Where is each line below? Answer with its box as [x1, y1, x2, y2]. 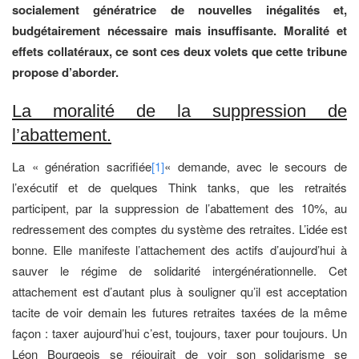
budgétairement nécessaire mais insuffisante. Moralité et [12, 21, 347, 39]
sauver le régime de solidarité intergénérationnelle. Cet [12, 262, 347, 280]
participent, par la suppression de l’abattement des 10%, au [12, 200, 347, 217]
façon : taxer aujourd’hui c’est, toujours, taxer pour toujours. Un [12, 325, 347, 342]
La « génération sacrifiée [12, 158, 151, 175]
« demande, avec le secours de [163, 158, 347, 175]
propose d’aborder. [12, 63, 119, 81]
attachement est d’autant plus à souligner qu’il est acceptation [12, 283, 347, 301]
